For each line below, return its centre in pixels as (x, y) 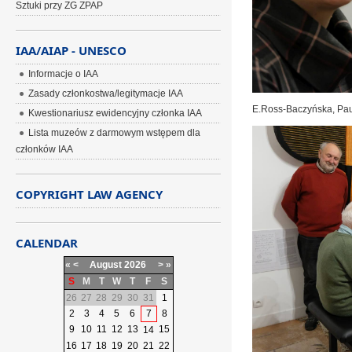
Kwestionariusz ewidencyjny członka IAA (115, 113)
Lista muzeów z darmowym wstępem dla (115, 133)
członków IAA (45, 149)
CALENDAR (47, 243)
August (106, 265)
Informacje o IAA (64, 74)
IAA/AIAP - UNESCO (71, 50)
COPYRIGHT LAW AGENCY (90, 194)
